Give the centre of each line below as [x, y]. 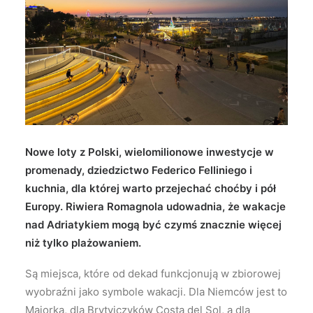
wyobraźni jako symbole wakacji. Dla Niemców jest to [156, 292]
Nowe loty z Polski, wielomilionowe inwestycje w [150, 152]
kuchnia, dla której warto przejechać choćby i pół [151, 188]
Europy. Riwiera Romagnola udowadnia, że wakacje [155, 206]
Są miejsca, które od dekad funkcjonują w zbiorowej [153, 274]
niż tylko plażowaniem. [83, 243]
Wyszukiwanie [72, 35]
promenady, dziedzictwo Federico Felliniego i [139, 170]
